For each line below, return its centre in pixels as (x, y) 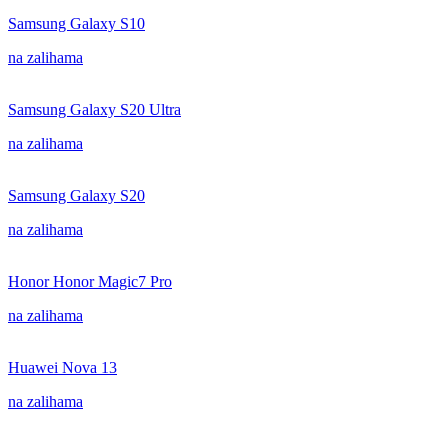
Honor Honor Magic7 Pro (90, 281)
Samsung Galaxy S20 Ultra (94, 109)
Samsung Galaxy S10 (76, 23)
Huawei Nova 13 (62, 367)
